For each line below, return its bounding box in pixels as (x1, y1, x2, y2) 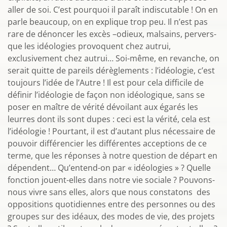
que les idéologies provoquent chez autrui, (8, 41, 171, 52)
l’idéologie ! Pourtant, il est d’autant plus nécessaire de (8, 126, 215, 137)
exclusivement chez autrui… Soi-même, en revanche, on (8, 53, 219, 64)
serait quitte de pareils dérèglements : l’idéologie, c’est (8, 65, 215, 76)
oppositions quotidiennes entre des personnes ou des (8, 199, 215, 210)
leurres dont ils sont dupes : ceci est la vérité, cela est (8, 113, 210, 125)
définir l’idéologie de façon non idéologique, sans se (8, 89, 205, 100)
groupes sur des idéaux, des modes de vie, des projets (8, 211, 215, 222)
